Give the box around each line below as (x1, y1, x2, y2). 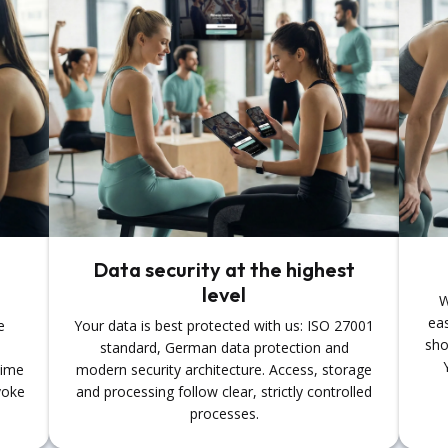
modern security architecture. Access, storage (76, 359, 372, 379)
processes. (189, 403, 259, 423)
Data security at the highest (93, 256, 355, 282)
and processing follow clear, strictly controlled (76, 381, 372, 401)
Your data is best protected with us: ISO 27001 (74, 315, 374, 335)
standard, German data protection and (99, 337, 349, 357)
